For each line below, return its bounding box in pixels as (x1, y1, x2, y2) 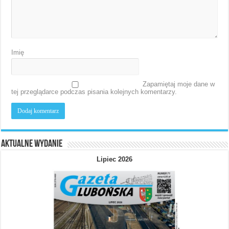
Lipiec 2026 (96, 155, 132, 164)
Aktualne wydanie (1, 139, 63, 150)
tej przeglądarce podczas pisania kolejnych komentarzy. (11, 88, 177, 96)
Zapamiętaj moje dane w (143, 80, 215, 88)
